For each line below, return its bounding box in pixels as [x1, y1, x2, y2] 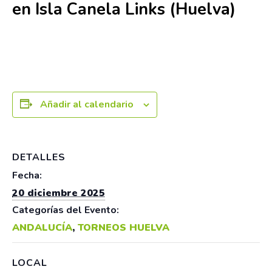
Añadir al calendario [40, 97, 134, 111]
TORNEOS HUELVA [78, 220, 169, 234]
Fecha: [12, 168, 42, 182]
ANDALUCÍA [12, 220, 72, 234]
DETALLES [12, 150, 66, 164]
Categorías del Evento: [12, 203, 119, 217]
